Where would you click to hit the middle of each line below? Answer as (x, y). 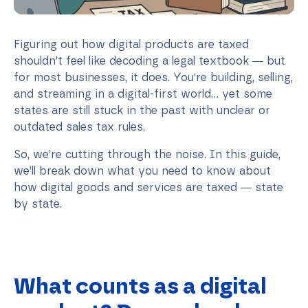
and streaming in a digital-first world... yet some (143, 93)
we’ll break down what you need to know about (142, 170)
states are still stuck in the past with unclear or (142, 110)
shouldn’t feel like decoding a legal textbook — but (150, 60)
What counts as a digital (140, 286)
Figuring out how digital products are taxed (131, 44)
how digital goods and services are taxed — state (148, 187)
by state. (38, 203)
